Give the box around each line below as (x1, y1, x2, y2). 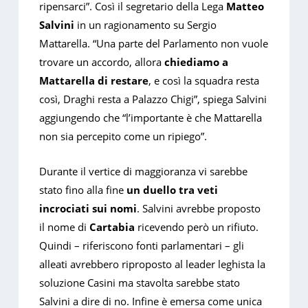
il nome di (39, 220, 90, 234)
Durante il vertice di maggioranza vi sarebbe (39, 164, 248, 179)
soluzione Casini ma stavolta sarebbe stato (39, 276, 241, 290)
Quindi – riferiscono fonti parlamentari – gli (39, 239, 245, 253)
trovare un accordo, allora (39, 55, 165, 69)
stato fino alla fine (39, 183, 127, 197)
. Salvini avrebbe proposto (137, 201, 261, 216)
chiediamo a (164, 55, 229, 69)
